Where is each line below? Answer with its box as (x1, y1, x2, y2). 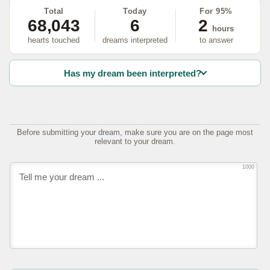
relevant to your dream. (95, 137, 175, 146)
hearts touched (28, 35, 80, 45)
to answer (199, 35, 233, 45)
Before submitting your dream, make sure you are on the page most (17, 128, 253, 137)
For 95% (199, 6, 233, 16)
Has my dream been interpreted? (64, 67, 202, 78)
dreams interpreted (102, 35, 168, 45)
